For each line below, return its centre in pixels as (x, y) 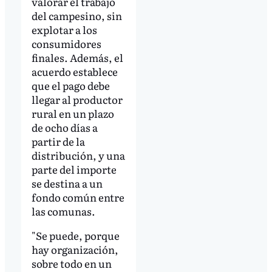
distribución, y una (78, 155)
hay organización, (75, 249)
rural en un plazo (73, 114)
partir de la (58, 141)
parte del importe (74, 169)
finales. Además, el (77, 58)
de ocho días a (64, 127)
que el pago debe (70, 86)
